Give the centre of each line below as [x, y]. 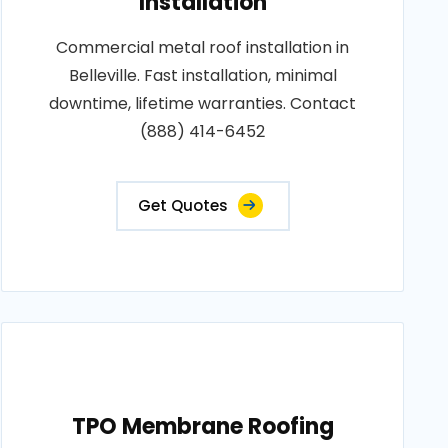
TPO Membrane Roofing [202, 426]
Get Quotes [182, 205]
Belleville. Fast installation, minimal [202, 75]
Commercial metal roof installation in [203, 47]
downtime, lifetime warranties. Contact [203, 103]
